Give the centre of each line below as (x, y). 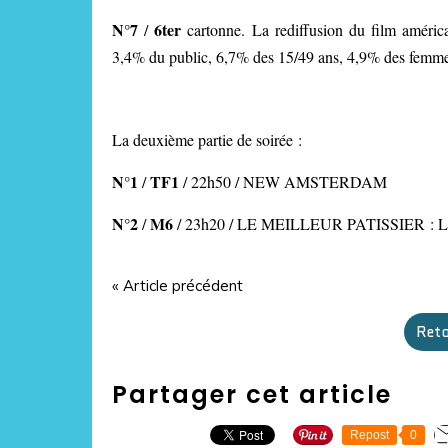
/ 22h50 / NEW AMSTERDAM (285, 181)
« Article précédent (177, 285)
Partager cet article (252, 394)
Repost (369, 435)
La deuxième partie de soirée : (207, 139)
